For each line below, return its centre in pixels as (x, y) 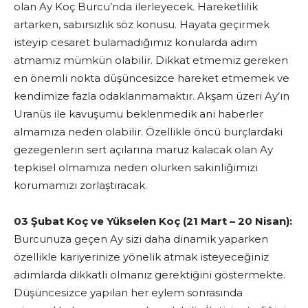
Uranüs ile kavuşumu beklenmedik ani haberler (139, 114)
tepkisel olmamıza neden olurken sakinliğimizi (136, 167)
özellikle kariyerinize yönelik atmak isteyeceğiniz (141, 257)
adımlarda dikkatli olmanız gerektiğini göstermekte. (150, 275)
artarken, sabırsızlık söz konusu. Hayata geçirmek (142, 24)
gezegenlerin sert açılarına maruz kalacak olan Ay (143, 150)
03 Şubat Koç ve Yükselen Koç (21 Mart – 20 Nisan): (153, 221)
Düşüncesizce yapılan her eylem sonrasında (128, 293)
